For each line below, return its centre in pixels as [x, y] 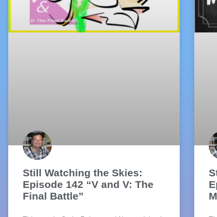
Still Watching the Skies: [83, 173]
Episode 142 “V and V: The [88, 185]
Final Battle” [54, 196]
